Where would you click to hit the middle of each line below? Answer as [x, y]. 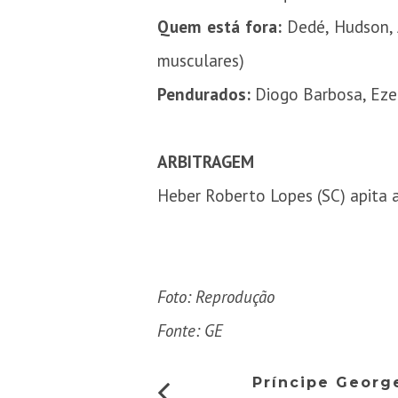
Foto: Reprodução [216, 297]
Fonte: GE [191, 331]
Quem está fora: [219, 27]
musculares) [201, 61]
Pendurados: [207, 95]
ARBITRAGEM [206, 162]
